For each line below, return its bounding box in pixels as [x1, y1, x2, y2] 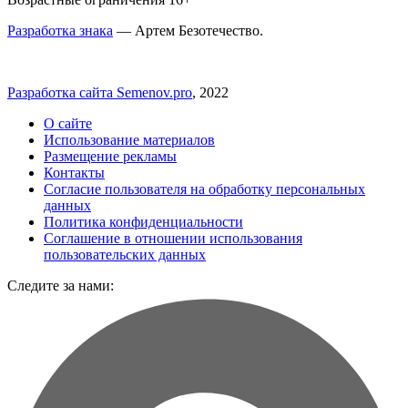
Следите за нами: [7, 277, 114, 293]
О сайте [44, 115, 92, 131]
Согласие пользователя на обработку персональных [44, 180, 365, 197]
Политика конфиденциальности [44, 213, 243, 229]
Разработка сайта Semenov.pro [7, 84, 192, 100]
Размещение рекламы [44, 148, 177, 164]
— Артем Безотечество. [113, 22, 263, 38]
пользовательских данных [44, 246, 206, 262]
